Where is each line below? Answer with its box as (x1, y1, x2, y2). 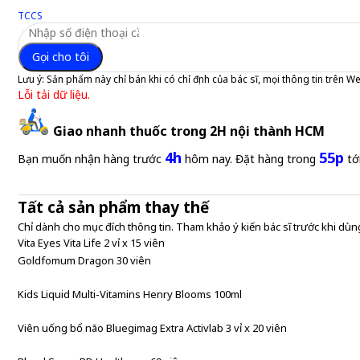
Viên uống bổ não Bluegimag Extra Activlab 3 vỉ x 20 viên (18, 321, 287, 335)
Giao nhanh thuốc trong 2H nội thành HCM (53, 122, 325, 140)
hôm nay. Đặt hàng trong (182, 151, 319, 166)
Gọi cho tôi (32, 49, 89, 64)
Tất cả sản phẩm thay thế (18, 197, 209, 218)
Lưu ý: (18, 72, 47, 86)
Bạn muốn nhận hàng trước (18, 151, 165, 166)
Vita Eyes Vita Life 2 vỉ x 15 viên (18, 235, 165, 250)
